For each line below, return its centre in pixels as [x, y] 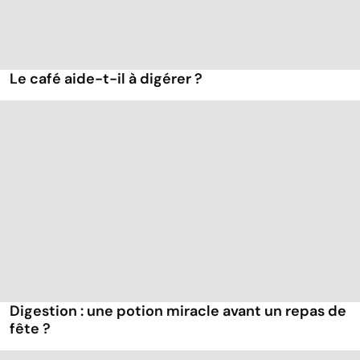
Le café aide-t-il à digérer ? [106, 79]
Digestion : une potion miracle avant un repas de [178, 311]
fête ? [30, 329]
